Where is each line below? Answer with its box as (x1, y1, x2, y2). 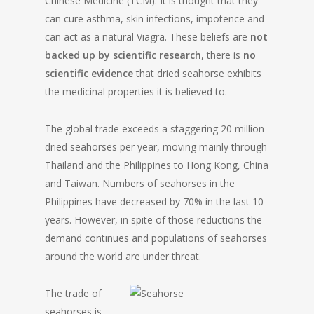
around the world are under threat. (45, 250, 201, 263)
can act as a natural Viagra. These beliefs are (45, 30, 250, 43)
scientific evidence (45, 67, 133, 80)
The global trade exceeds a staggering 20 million (45, 122, 264, 135)
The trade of (45, 287, 102, 300)
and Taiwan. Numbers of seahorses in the (45, 177, 235, 190)
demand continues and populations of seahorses (45, 231, 267, 245)
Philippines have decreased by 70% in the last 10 (45, 195, 264, 208)
